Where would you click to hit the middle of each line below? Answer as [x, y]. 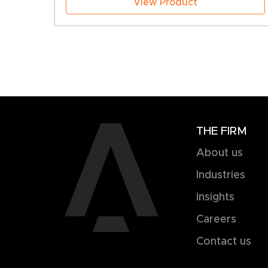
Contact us [223, 241]
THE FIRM [221, 131]
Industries [220, 175]
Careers [216, 219]
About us [219, 153]
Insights [215, 197]
